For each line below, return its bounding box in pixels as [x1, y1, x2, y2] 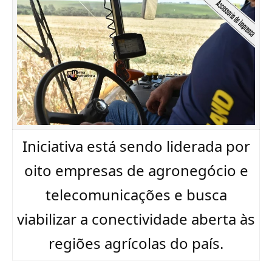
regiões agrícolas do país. [49, 233, 223, 253]
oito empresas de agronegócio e [24, 160, 248, 180]
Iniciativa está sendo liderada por [22, 136, 250, 156]
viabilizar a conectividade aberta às [17, 209, 255, 229]
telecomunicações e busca [45, 185, 227, 205]
